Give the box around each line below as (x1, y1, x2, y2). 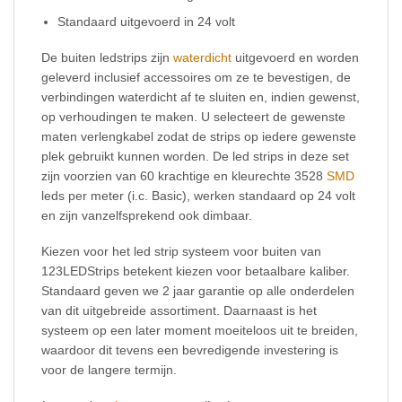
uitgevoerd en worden (232, 50, 359, 66)
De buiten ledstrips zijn (41, 50, 173, 66)
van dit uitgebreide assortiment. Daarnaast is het (41, 303, 317, 319)
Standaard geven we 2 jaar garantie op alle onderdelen (41, 284, 354, 299)
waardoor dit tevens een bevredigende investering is (41, 343, 338, 358)
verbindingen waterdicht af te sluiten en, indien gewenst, (41, 90, 360, 105)
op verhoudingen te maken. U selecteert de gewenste (41, 109, 345, 125)
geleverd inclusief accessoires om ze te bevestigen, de (41, 70, 351, 85)
